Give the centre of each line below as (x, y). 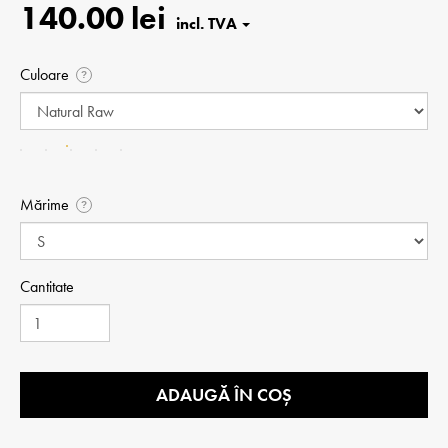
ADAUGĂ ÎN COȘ (224, 395)
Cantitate (47, 287)
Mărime (44, 205)
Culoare (44, 75)
